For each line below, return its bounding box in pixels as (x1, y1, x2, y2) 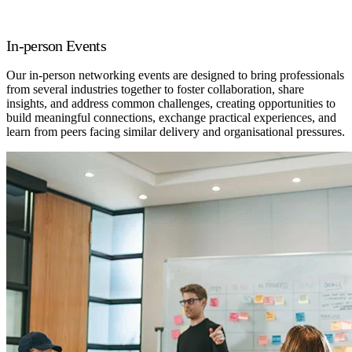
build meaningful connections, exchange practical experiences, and (6, 111, 336, 125)
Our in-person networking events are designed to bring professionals (6, 68, 344, 82)
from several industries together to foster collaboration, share (6, 82, 304, 97)
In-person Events (6, 36, 106, 54)
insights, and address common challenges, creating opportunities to (6, 97, 335, 111)
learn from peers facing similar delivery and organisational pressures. (6, 125, 345, 139)
